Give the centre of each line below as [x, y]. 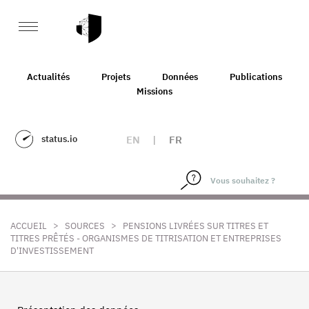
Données [180, 77]
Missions [154, 91]
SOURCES [85, 226]
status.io [59, 139]
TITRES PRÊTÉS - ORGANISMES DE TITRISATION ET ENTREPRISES [146, 238]
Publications [256, 77]
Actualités [48, 77]
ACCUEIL [29, 226]
